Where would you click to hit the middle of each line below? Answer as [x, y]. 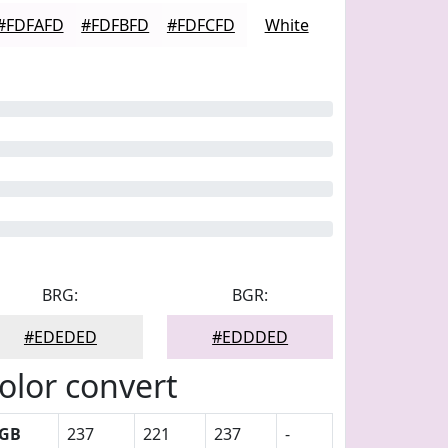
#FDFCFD [200, 25]
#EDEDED [60, 337]
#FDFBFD [115, 25]
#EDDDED [250, 337]
